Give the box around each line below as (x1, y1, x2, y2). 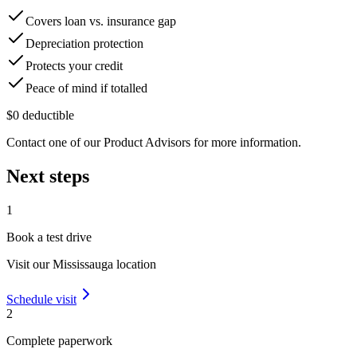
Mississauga (53, 257, 113, 272)
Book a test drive (6, 230, 92, 245)
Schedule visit (6, 292, 76, 307)
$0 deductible (6, 108, 74, 123)
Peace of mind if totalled (25, 81, 147, 96)
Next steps (6, 166, 89, 187)
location (113, 257, 156, 272)
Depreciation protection (25, 37, 143, 51)
